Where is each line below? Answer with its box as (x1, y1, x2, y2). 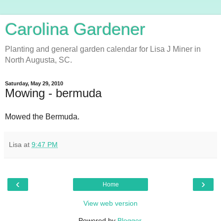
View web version (83, 199, 138, 207)
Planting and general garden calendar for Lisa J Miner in (5, 45, 201, 53)
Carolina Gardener (5, 20, 146, 38)
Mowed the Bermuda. (5, 112, 79, 121)
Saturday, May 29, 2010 (5, 80, 63, 86)
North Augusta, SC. (5, 56, 72, 64)
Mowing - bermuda (5, 86, 102, 100)
